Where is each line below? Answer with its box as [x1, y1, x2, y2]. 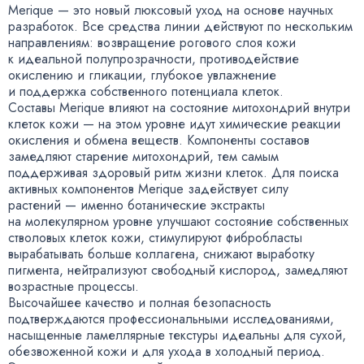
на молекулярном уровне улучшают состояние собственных [8, 211, 349, 231]
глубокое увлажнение [150, 65, 276, 84]
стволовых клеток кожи [8, 227, 141, 247]
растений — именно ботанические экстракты [8, 195, 265, 214]
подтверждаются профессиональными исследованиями [8, 309, 330, 328]
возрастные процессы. [8, 276, 139, 296]
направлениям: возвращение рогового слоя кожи [8, 32, 296, 52]
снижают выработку [203, 244, 314, 263]
